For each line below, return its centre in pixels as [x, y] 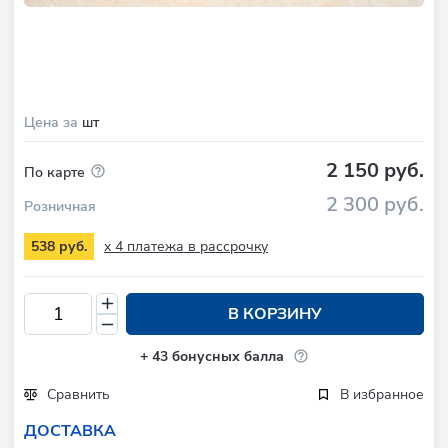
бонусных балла [227, 357]
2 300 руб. [375, 205]
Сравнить [78, 394]
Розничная [60, 207]
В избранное [382, 394]
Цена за [53, 123]
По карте [54, 173]
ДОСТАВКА [70, 430]
